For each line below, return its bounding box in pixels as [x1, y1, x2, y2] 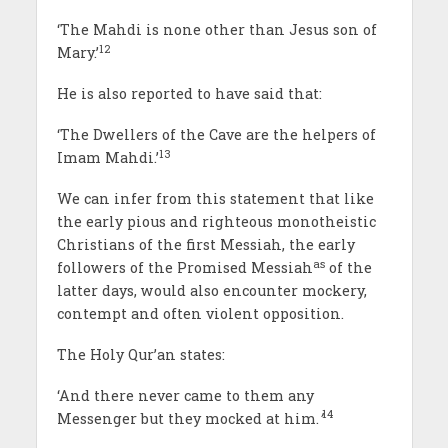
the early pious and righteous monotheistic [56, 211, 376, 231]
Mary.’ [56, 43, 99, 63]
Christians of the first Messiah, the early [56, 234, 355, 254]
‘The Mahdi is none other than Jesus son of [56, 20, 377, 40]
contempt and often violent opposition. [56, 303, 344, 323]
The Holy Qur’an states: [56, 344, 225, 364]
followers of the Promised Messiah [56, 257, 313, 277]
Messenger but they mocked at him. [56, 408, 319, 428]
